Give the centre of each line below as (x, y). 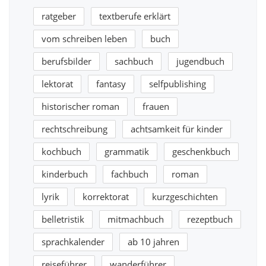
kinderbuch (65, 174)
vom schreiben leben (84, 39)
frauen (156, 107)
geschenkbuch (201, 152)
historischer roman (80, 107)
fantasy (111, 84)
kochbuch (61, 152)
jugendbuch (200, 61)
